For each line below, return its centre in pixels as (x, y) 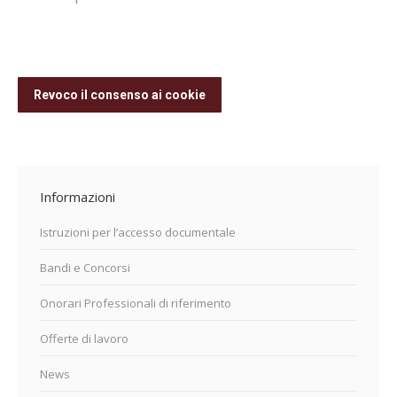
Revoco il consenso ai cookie (120, 95)
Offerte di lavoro (84, 339)
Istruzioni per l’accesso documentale (138, 232)
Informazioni (78, 197)
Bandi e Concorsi (85, 268)
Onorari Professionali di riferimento (136, 303)
